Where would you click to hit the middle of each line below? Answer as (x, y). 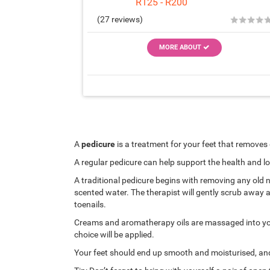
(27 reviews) (120, 19)
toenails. (90, 204)
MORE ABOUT (181, 47)
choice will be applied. (114, 234)
